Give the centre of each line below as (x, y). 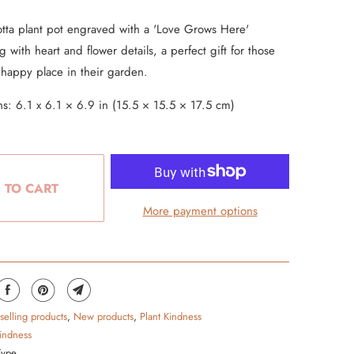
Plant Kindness (171, 316)
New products (104, 316)
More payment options (200, 211)
